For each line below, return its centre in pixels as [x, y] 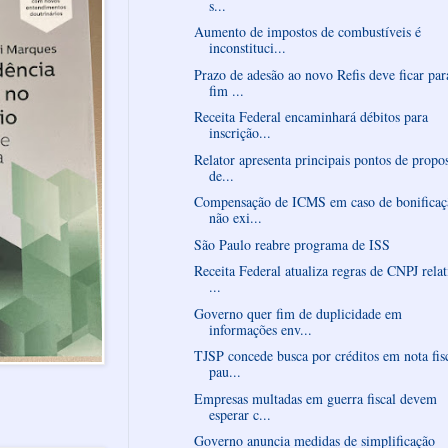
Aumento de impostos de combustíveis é [307, 32]
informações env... [260, 329]
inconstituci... [247, 48]
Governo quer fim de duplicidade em [297, 313]
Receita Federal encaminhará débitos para [310, 117]
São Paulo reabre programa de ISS [291, 244]
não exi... [235, 218]
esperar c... [239, 414]
